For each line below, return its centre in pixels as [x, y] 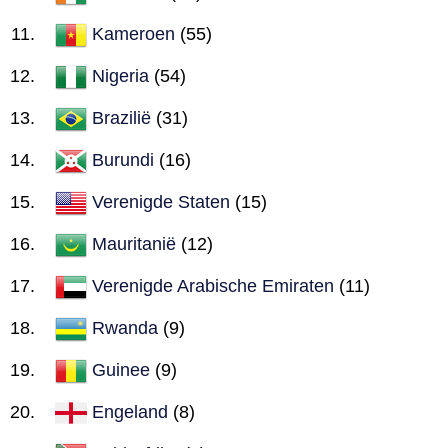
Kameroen [133, 33]
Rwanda [125, 327]
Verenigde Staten [161, 201]
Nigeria [120, 75]
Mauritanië [134, 243]
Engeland [130, 411]
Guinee [121, 369]
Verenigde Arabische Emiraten [213, 285]
